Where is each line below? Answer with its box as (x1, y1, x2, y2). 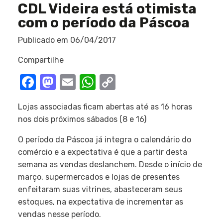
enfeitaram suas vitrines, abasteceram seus (18, 185, 182, 194)
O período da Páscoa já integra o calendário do (18, 135, 191, 144)
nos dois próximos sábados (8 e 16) (18, 114, 146, 124)
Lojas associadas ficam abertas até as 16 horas (18, 102, 192, 111)
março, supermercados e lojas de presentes (18, 172, 180, 182)
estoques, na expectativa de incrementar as (18, 197, 183, 207)
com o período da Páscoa (18, 14, 190, 31)
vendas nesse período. (18, 210, 101, 219)
